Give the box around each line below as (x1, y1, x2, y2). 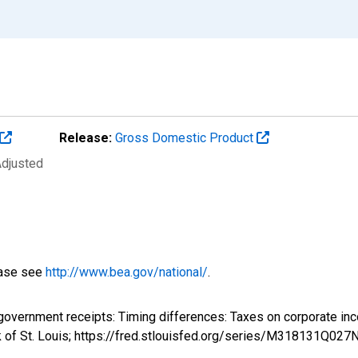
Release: (59, 129, 112, 145)
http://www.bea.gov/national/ (46, 264, 208, 280)
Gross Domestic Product (115, 129, 257, 145)
